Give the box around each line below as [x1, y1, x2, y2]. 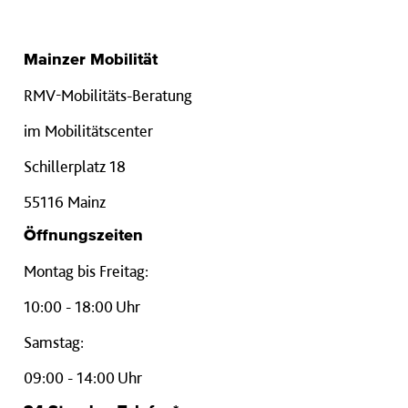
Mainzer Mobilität [24, 52, 158, 68]
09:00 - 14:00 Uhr [24, 368, 142, 387]
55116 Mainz [24, 192, 106, 211]
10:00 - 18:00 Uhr [24, 297, 140, 316]
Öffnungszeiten [24, 228, 143, 244]
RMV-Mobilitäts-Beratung [24, 86, 192, 105]
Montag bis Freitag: [24, 261, 148, 280]
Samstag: [24, 332, 84, 352]
